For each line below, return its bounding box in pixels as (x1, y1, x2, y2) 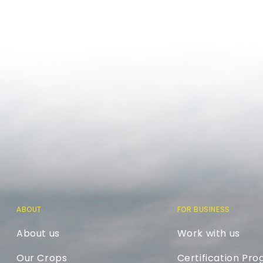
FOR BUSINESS (177, 204, 230, 214)
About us (16, 227, 60, 240)
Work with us (177, 227, 240, 240)
